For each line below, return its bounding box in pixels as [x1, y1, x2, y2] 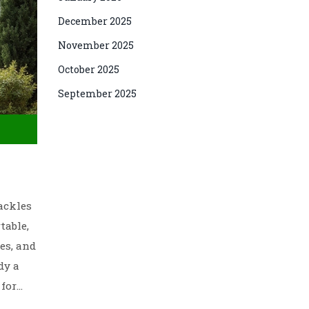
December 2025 [57, 14, 132, 28]
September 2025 [57, 87, 137, 100]
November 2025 [57, 39, 134, 52]
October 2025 [57, 63, 119, 76]
